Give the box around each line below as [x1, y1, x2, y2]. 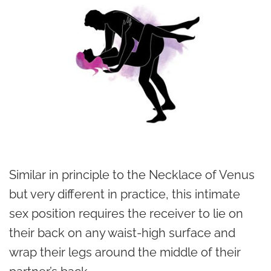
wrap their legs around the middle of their [9, 245, 241, 260]
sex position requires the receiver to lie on [9, 206, 243, 221]
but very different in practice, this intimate [9, 187, 240, 201]
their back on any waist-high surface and [9, 226, 235, 240]
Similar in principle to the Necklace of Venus [9, 168, 255, 182]
